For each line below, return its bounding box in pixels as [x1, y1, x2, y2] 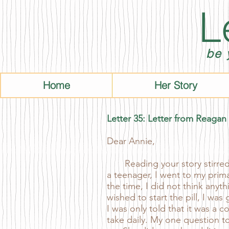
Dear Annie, [107, 135, 157, 147]
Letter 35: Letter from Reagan [107, 113, 226, 124]
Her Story [154, 79, 197, 91]
